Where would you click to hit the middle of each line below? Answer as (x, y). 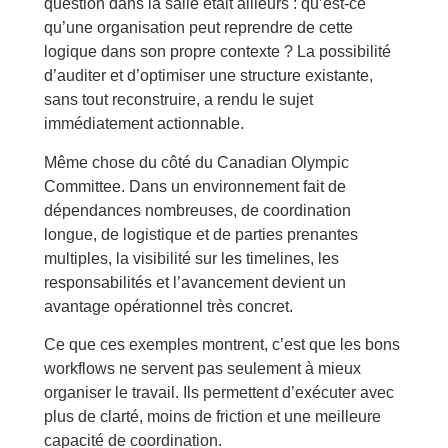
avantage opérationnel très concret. (168, 306)
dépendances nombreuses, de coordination (197, 210)
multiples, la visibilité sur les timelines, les (191, 258)
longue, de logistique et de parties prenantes (200, 234)
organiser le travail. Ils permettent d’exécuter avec (218, 393)
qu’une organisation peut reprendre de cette (198, 28)
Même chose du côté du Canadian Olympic (196, 162)
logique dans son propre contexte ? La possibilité (217, 52)
